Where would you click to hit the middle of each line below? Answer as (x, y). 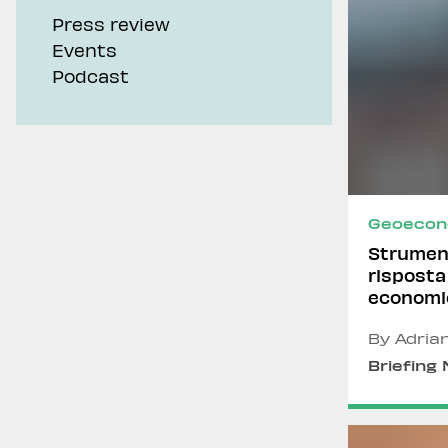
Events (84, 49)
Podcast (90, 75)
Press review (111, 23)
